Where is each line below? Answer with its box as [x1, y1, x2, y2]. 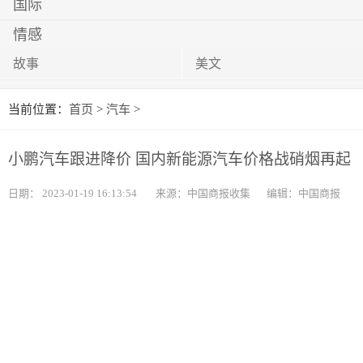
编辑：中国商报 [267, 187, 340, 199]
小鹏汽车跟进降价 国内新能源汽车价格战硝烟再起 [8, 151, 351, 168]
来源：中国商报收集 [156, 187, 250, 199]
